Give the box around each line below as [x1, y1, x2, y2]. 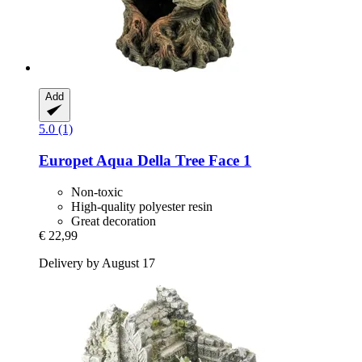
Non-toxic [71, 184, 123, 199]
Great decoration [71, 213, 156, 228]
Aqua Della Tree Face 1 [93, 152, 251, 170]
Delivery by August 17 [39, 255, 155, 270]
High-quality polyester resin [71, 199, 213, 213]
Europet [39, 152, 93, 170]
